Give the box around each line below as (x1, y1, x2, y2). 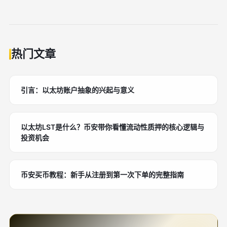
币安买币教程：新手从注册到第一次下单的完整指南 (21, 170, 184, 179)
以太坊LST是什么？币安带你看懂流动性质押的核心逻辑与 (21, 123, 204, 131)
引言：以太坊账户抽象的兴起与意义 (21, 86, 134, 94)
